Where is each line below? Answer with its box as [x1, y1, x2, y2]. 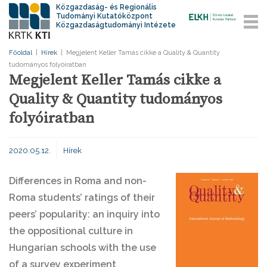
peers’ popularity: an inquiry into [9, 209, 160, 220]
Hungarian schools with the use [9, 242, 156, 253]
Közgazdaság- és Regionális [56, 3, 157, 11]
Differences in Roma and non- [9, 175, 147, 187]
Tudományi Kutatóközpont [56, 12, 153, 20]
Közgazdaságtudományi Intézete [56, 21, 176, 29]
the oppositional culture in [9, 225, 133, 237]
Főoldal [9, 49, 32, 57]
